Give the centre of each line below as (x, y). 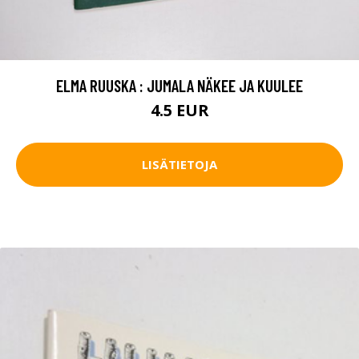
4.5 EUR (179, 110)
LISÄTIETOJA (179, 165)
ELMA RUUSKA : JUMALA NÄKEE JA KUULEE (179, 85)
